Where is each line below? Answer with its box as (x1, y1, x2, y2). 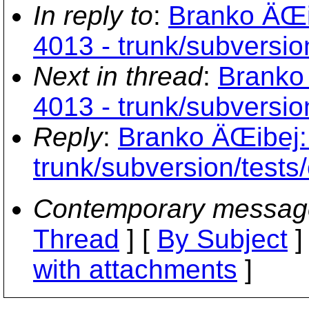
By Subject (157, 224, 288, 254)
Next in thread (33, 61, 203, 91)
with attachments (33, 255, 237, 284)
